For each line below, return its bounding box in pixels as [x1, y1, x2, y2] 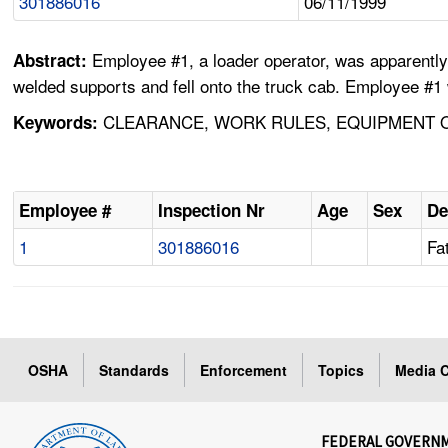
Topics [318, 360, 365, 381]
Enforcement [200, 360, 288, 381]
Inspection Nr [158, 198, 266, 223]
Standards [99, 360, 170, 381]
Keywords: [13, 110, 99, 135]
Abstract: [13, 48, 93, 73]
